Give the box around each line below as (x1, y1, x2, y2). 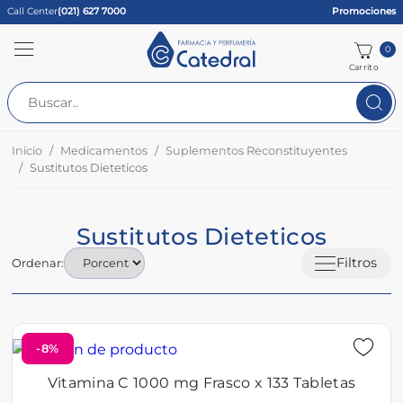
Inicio (12, 143, 43, 157)
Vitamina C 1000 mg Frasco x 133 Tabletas (47, 374, 356, 392)
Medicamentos (60, 143, 148, 157)
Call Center (7, 5, 58, 18)
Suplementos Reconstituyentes (166, 143, 348, 157)
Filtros (336, 255, 377, 272)
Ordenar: (12, 256, 65, 271)
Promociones (332, 5, 396, 18)
